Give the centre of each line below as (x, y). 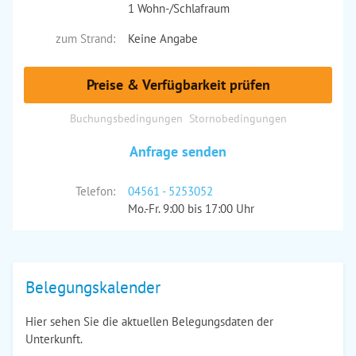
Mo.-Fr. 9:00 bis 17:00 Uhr (191, 209)
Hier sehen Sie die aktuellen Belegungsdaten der (149, 321)
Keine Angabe (163, 39)
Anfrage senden (178, 151)
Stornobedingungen (238, 118)
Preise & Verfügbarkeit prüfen (178, 85)
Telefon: (95, 191)
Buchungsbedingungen (126, 118)
